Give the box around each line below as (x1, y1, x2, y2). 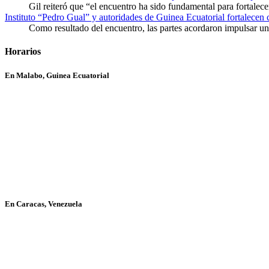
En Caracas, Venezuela (5, 199, 82, 208)
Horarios (5, 46, 41, 57)
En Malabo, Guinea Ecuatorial (5, 70, 109, 80)
